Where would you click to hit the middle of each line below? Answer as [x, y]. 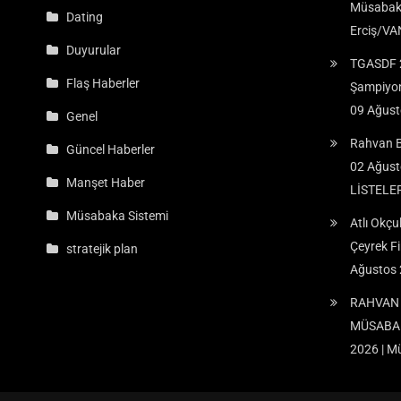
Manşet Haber [106, 182]
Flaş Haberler [103, 83]
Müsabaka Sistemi [118, 215]
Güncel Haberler [111, 149]
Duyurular [94, 50]
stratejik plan [102, 248]
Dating [85, 17]
